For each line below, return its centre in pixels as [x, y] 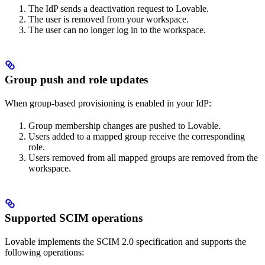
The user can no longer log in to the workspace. [117, 30]
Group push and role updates [76, 79]
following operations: [44, 252]
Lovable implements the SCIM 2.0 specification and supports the [125, 241]
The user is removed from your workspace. [109, 20]
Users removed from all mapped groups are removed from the [143, 157]
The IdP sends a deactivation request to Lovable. [119, 9]
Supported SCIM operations [74, 218]
